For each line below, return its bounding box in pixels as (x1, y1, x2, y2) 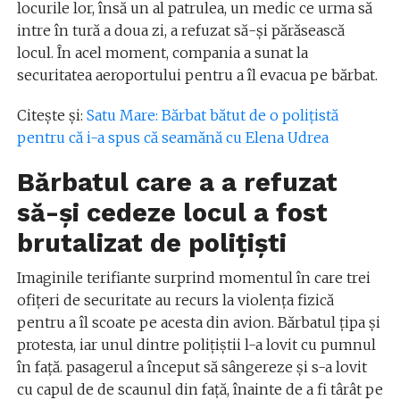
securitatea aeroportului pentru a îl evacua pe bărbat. (16, 66, 378, 84)
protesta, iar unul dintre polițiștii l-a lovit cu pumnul (16, 336, 376, 354)
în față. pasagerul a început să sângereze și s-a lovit (16, 358, 367, 376)
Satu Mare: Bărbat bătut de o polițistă (86, 106, 338, 124)
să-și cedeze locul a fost (16, 197, 328, 228)
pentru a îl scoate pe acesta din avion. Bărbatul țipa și (16, 313, 380, 331)
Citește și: (16, 106, 87, 124)
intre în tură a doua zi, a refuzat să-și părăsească (16, 21, 345, 39)
